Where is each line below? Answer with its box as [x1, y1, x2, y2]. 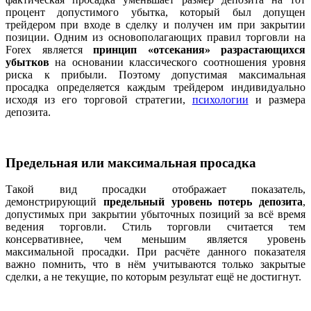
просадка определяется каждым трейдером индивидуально [6, 81, 305, 93]
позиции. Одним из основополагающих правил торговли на [6, 31, 305, 43]
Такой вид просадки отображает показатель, [6, 183, 305, 196]
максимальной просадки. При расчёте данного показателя [6, 246, 305, 258]
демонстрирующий [6, 196, 103, 208]
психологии [192, 93, 249, 106]
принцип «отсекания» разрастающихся [93, 43, 305, 56]
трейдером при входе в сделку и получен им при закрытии [6, 18, 305, 31]
